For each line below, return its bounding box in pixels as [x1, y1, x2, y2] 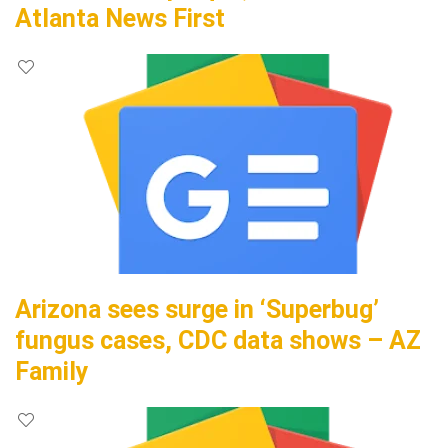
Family [15, 357, 89, 386]
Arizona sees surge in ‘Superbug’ [15, 295, 379, 324]
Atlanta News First [15, 4, 225, 33]
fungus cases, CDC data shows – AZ [15, 326, 421, 355]
